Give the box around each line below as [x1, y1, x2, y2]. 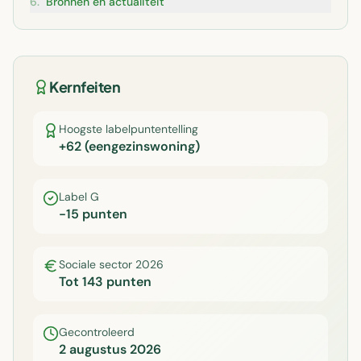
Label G [59, 189, 99, 204]
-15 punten [59, 205, 127, 222]
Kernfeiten [49, 77, 121, 96]
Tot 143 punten [59, 273, 151, 290]
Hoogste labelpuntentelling [59, 122, 198, 136]
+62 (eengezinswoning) [59, 138, 200, 155]
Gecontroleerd [59, 325, 135, 339]
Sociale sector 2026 [59, 257, 164, 272]
